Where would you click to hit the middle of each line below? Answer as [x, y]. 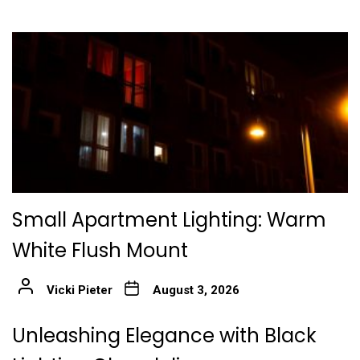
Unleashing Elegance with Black [164, 335]
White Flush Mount [100, 250]
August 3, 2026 [196, 290]
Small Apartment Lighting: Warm [169, 220]
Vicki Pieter [79, 290]
